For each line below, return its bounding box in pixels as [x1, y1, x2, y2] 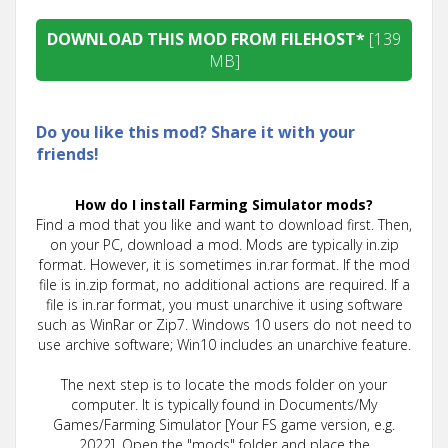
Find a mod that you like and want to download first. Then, [36, 214, 412, 234]
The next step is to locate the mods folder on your [61, 374, 387, 394]
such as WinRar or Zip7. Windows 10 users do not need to [36, 314, 412, 334]
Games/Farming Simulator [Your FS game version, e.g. [53, 414, 395, 434]
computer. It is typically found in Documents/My [71, 394, 377, 414]
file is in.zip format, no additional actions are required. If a [38, 274, 410, 294]
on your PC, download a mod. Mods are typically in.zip [49, 234, 399, 254]
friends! [36, 142, 99, 165]
